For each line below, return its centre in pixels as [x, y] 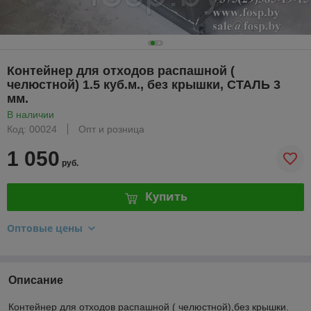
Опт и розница [111, 129]
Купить [166, 197]
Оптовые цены [45, 228]
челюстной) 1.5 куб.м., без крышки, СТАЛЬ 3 [144, 84]
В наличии [31, 114]
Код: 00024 [32, 129]
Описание [36, 280]
